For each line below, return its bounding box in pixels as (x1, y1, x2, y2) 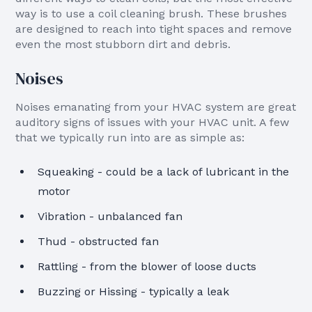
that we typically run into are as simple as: (15, 131, 245, 144)
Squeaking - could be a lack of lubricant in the (38, 165, 290, 178)
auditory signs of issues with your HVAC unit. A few (15, 116, 290, 129)
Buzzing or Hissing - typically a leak (38, 285, 230, 298)
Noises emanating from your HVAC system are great (15, 100, 297, 114)
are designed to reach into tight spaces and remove (15, 22, 292, 36)
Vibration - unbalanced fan (38, 210, 183, 223)
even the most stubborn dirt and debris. (15, 38, 231, 51)
